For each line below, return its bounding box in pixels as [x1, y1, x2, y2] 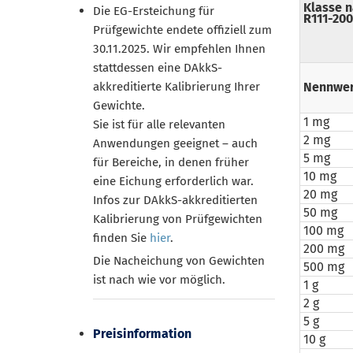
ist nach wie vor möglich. [93, 272, 225, 287]
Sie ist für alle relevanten [93, 117, 225, 132]
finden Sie [93, 231, 150, 245]
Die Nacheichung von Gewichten [93, 253, 265, 268]
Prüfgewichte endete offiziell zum [93, 23, 272, 37]
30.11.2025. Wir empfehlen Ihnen [93, 42, 266, 56]
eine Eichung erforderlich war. [93, 174, 254, 188]
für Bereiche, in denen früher [93, 155, 249, 169]
